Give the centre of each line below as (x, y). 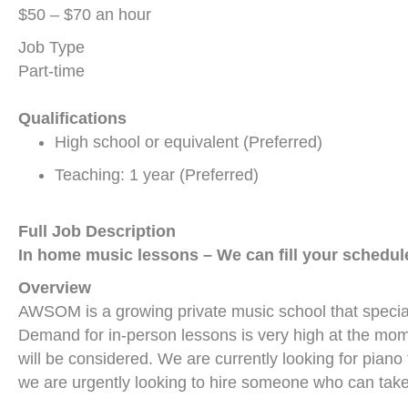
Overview (55, 288)
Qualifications (72, 118)
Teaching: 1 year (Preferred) (157, 175)
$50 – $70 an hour (85, 15)
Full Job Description (97, 231)
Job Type (51, 47)
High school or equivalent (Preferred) (189, 142)
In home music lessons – (117, 255)
